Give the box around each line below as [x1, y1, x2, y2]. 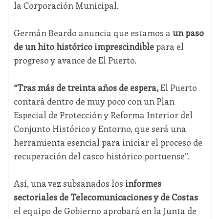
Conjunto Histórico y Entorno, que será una [13, 123, 186, 135]
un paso [172, 27, 204, 39]
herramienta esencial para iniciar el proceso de [13, 136, 202, 149]
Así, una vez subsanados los [13, 177, 123, 190]
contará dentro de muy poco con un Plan [13, 95, 175, 108]
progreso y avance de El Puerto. [13, 54, 136, 66]
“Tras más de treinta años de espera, [13, 82, 158, 94]
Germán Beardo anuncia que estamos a [13, 27, 173, 39]
